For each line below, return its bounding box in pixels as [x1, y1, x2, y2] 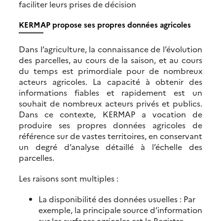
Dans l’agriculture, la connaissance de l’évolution [19, 43, 202, 55]
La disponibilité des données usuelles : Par [38, 193, 195, 205]
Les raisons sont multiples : [19, 173, 118, 184]
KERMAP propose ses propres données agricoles [19, 19, 191, 30]
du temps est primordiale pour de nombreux [19, 65, 202, 76]
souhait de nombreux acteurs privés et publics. [19, 98, 202, 109]
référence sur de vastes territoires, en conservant [19, 130, 202, 142]
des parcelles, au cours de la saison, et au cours [19, 54, 202, 66]
